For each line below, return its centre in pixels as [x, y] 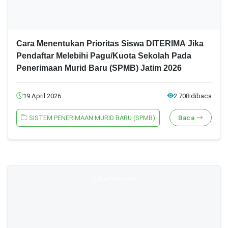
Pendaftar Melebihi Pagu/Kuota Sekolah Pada [104, 55]
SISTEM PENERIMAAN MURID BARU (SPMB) [91, 118]
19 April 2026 [42, 96]
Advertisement [114, 179]
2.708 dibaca [193, 96]
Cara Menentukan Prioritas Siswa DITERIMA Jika [110, 43]
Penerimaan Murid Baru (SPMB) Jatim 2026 [99, 68]
